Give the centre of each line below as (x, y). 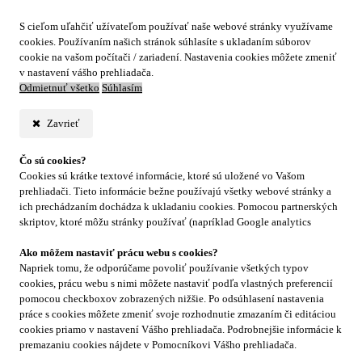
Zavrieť (62, 124)
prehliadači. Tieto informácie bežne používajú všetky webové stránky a (175, 192)
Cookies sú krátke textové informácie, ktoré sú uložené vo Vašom (162, 176)
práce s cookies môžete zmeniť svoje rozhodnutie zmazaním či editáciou (178, 314)
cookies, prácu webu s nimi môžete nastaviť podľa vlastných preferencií (176, 284)
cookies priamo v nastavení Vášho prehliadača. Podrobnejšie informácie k (181, 330)
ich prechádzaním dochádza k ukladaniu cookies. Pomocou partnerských (179, 207)
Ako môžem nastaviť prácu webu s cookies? (119, 253)
